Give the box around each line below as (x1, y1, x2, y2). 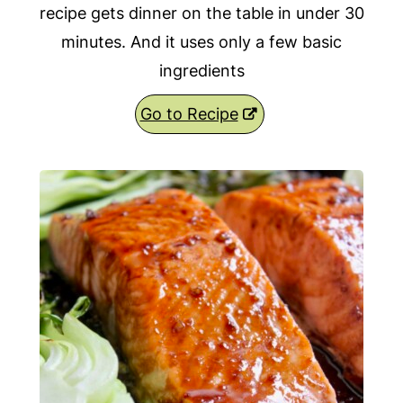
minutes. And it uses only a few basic (61, 32, 342, 52)
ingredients (158, 61, 245, 81)
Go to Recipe (139, 104, 238, 124)
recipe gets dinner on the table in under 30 (39, 4, 364, 23)
